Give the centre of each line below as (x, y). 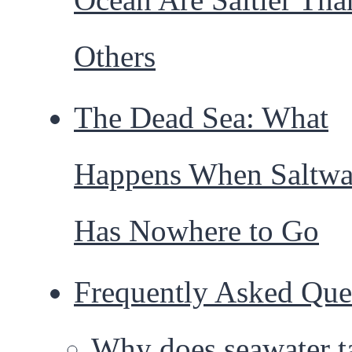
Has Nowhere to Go (196, 231)
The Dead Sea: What (201, 118)
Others (115, 57)
